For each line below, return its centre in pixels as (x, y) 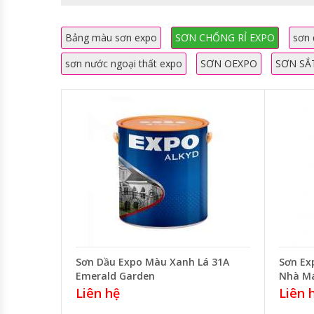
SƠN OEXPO (229, 63)
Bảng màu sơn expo (111, 37)
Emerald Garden (115, 275)
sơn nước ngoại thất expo (124, 63)
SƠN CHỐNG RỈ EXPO (225, 37)
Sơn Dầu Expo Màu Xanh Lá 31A (152, 261)
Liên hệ (98, 293)
